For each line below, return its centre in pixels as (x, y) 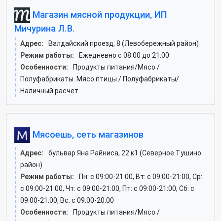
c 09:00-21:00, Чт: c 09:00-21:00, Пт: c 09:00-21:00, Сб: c (107, 188)
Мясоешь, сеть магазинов (87, 134)
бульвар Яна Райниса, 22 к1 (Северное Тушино (125, 153)
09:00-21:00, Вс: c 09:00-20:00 (67, 200)
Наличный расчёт (49, 91)
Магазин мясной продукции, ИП (99, 14)
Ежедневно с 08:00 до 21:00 (124, 55)
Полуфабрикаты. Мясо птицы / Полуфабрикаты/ (100, 79)
